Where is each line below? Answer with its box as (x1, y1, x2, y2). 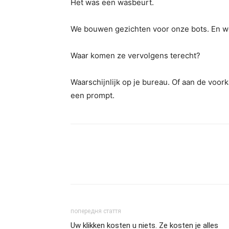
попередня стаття (71, 208, 121, 215)
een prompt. (71, 90, 114, 100)
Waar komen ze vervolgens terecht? (71, 51, 200, 60)
